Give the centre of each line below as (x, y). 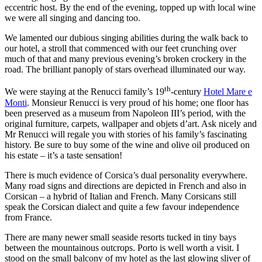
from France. (28, 217)
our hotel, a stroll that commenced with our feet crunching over (120, 49)
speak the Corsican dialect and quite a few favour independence (122, 206)
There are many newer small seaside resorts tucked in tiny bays (120, 237)
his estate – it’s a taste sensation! (63, 155)
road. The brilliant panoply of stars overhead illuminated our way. (125, 70)
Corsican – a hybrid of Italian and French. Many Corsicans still (120, 196)
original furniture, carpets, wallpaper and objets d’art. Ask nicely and (131, 123)
